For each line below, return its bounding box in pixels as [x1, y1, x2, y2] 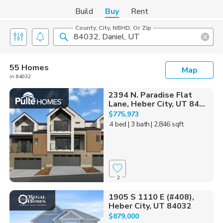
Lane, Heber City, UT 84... [108, 99, 205, 110]
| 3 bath [127, 119, 150, 129]
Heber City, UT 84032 [108, 200, 192, 212]
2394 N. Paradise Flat [108, 90, 192, 101]
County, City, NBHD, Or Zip [75, 24, 151, 32]
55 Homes [9, 62, 49, 73]
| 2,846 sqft [151, 119, 184, 129]
